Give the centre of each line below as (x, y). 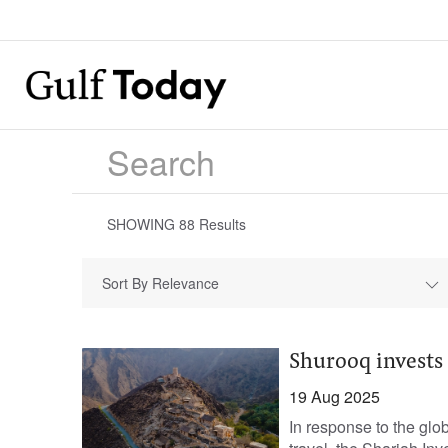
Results (220, 224)
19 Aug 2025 (334, 396)
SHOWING (143, 224)
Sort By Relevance (160, 283)
